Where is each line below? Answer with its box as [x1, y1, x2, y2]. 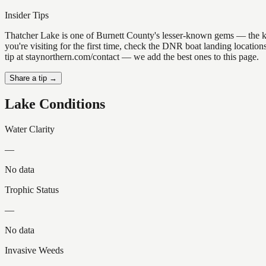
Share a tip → [9, 74, 57, 83]
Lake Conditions [5, 96, 105, 112]
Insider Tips [5, 10, 49, 21]
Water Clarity [5, 123, 55, 134]
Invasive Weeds [5, 245, 64, 255]
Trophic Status [5, 184, 59, 195]
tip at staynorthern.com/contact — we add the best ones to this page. [5, 52, 259, 62]
